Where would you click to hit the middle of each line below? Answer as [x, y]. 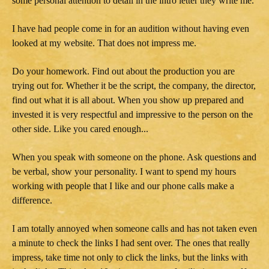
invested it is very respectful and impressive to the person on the [132, 114]
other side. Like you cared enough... [80, 128]
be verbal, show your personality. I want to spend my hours [124, 171]
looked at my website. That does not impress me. [104, 43]
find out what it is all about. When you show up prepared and [128, 100]
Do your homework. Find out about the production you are [123, 71]
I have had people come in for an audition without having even [131, 28]
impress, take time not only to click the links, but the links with [130, 257]
